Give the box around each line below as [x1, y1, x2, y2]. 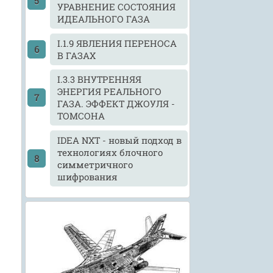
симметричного [57, 158, 133, 171]
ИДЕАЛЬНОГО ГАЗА [57, 13, 151, 26]
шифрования [57, 170, 118, 183]
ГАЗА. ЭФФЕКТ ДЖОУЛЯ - [57, 97, 175, 110]
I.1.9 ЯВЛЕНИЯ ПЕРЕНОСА [57, 37, 177, 49]
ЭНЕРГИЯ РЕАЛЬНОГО [57, 85, 162, 98]
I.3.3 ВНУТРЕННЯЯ [57, 73, 142, 86]
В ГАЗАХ [57, 49, 96, 62]
